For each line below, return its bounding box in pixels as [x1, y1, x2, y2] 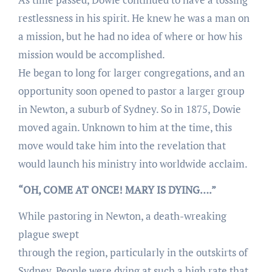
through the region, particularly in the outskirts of [18, 245, 248, 259]
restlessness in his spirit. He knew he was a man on [18, 10, 250, 25]
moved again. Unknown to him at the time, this [18, 120, 232, 134]
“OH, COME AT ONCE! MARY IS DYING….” [18, 182, 216, 197]
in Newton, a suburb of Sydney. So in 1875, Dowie [18, 101, 241, 116]
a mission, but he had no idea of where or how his [18, 29, 242, 43]
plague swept [18, 226, 79, 241]
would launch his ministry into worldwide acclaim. [18, 156, 248, 171]
